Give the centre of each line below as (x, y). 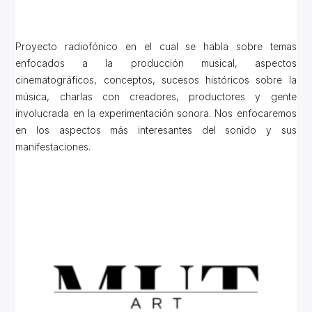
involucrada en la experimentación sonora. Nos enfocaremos (156, 114)
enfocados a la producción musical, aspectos (156, 63)
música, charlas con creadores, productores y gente (156, 97)
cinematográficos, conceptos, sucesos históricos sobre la (156, 80)
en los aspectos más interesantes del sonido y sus (156, 130)
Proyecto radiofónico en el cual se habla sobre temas (156, 47)
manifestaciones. (53, 147)
